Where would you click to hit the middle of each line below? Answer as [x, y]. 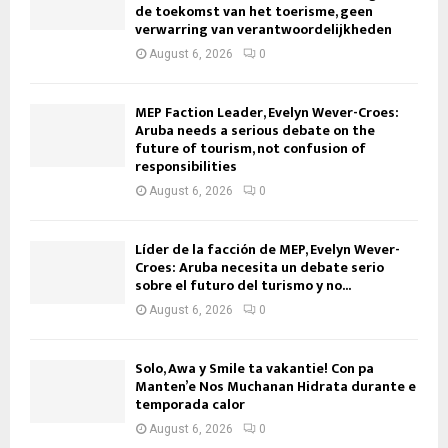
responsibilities [186, 167]
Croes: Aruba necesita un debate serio [259, 268]
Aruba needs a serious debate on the [255, 131]
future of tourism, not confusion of [250, 149]
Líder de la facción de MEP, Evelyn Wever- [267, 250]
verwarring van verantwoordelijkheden [263, 30]
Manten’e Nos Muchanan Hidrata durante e [275, 387]
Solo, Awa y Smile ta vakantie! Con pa [254, 369]
